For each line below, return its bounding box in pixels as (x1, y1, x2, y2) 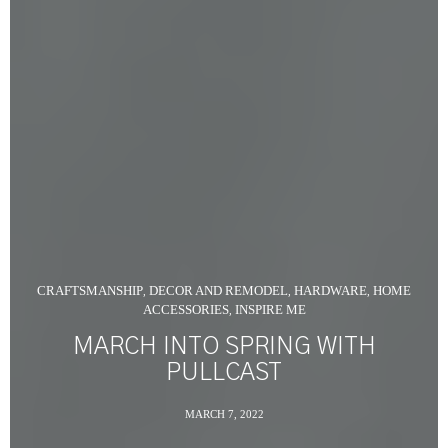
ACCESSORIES (142, 301, 229, 317)
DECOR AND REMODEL (149, 282, 288, 298)
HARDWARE (294, 282, 367, 298)
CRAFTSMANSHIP (37, 282, 143, 298)
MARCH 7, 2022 (184, 407, 264, 420)
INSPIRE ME (234, 301, 306, 317)
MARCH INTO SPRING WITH (72, 334, 376, 359)
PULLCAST (166, 360, 282, 385)
